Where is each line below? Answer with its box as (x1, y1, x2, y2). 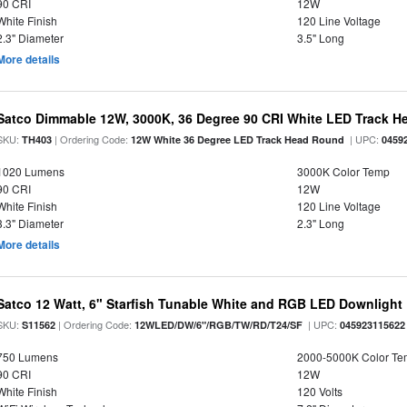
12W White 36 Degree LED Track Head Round (131, 133, 345, 146)
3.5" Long (296, 30, 344, 45)
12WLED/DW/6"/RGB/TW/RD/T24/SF (134, 318, 303, 332)
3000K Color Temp (296, 164, 390, 179)
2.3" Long (296, 215, 344, 231)
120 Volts (296, 383, 342, 399)
